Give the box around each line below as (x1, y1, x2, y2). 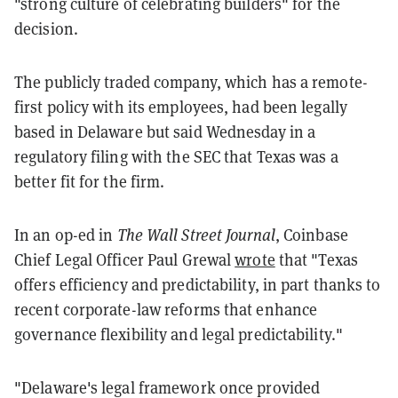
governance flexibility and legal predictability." (14, 323, 343, 345)
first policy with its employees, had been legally (14, 96, 347, 117)
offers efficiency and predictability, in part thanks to (14, 274, 381, 295)
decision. (14, 18, 82, 39)
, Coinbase (275, 224, 348, 245)
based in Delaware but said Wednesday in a (14, 121, 316, 142)
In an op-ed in (14, 224, 117, 245)
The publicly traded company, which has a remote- (14, 71, 368, 92)
